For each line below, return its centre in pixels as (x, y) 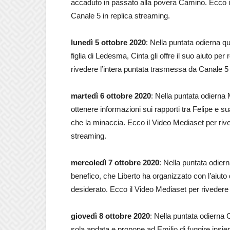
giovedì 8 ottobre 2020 (110, 216)
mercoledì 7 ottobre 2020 (115, 162)
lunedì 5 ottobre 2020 (108, 42)
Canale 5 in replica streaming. (120, 16)
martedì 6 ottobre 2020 (111, 96)
